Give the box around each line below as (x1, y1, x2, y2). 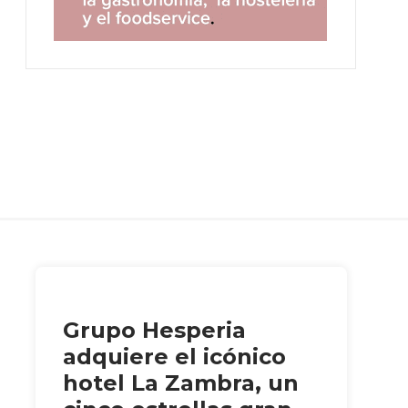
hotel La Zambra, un (62, 369, 299, 396)
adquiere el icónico (62, 342, 286, 370)
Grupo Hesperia (62, 316, 246, 343)
